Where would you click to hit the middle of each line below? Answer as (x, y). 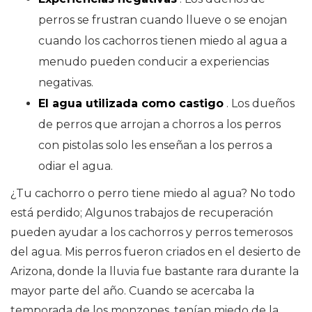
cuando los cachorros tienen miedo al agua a (163, 41)
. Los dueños (259, 104)
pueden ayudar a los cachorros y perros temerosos (151, 233)
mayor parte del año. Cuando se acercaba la (132, 291)
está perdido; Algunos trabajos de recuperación (142, 213)
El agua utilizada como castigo (131, 104)
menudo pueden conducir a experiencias (154, 62)
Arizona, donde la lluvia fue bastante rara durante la (155, 272)
